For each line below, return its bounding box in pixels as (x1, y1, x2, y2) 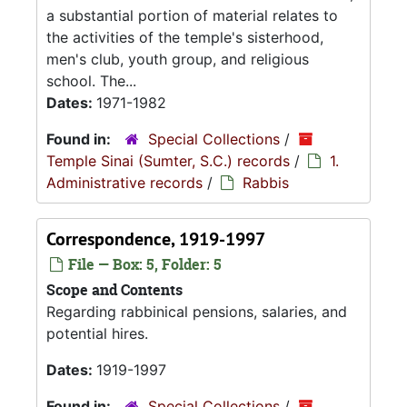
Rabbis (243, 174, 289, 192)
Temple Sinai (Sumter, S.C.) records (46, 152, 290, 170)
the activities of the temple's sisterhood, (46, 28, 323, 46)
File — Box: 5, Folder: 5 (65, 254, 222, 274)
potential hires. (46, 324, 148, 342)
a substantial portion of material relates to (46, 6, 338, 25)
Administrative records (46, 174, 203, 192)
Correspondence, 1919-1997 (46, 227, 265, 251)
